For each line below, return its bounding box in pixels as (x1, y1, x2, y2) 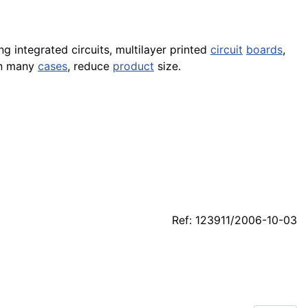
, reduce (67, 59, 113, 74)
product (113, 59, 154, 74)
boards (246, 43, 283, 57)
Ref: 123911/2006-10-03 (172, 213, 297, 228)
